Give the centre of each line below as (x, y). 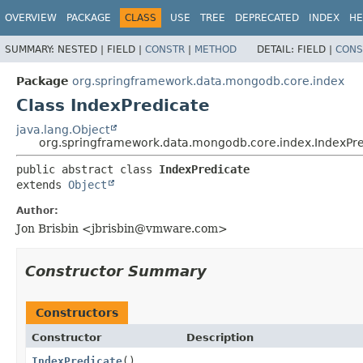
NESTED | (82, 49)
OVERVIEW (31, 18)
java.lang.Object (63, 129)
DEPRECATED (267, 18)
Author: (37, 210)
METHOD (216, 49)
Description (220, 337)
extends (42, 184)
